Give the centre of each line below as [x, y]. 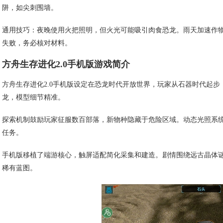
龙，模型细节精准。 [33, 98]
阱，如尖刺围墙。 [30, 8]
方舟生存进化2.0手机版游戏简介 [66, 64]
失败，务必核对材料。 [37, 43]
